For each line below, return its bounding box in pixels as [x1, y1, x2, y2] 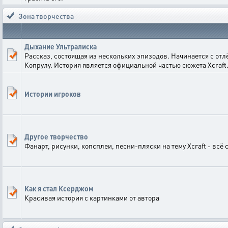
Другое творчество [24, 132, 88, 141]
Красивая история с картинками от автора [24, 193, 159, 202]
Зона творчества [18, 11, 74, 20]
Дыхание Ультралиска [24, 42, 97, 51]
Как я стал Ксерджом [24, 184, 93, 193]
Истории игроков [24, 89, 81, 98]
